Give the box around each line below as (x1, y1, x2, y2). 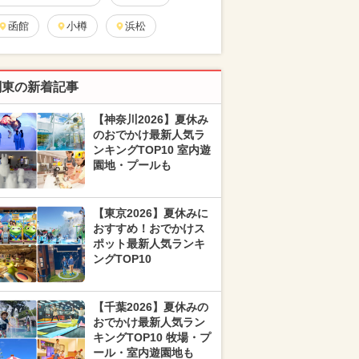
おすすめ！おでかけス (93, 222, 205, 235)
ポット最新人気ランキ (93, 237, 205, 250)
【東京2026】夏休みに (93, 207, 208, 220)
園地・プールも (93, 159, 171, 171)
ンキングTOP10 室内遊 (93, 143, 211, 156)
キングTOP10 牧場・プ (93, 331, 211, 344)
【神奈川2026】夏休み (93, 113, 208, 126)
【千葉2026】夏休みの (93, 301, 208, 313)
